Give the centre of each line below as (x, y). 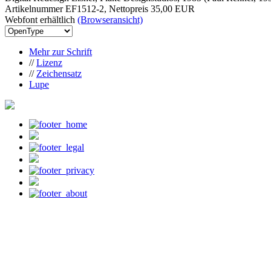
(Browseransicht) (110, 19)
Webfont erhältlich (41, 19)
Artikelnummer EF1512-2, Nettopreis (78, 8)
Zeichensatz (59, 73)
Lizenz (49, 62)
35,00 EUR (173, 8)
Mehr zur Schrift (60, 51)
